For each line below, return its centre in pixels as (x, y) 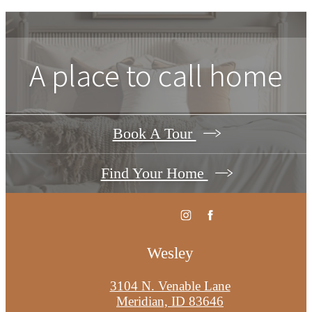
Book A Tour (154, 134)
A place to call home (156, 75)
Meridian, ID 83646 (170, 301)
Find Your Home (154, 173)
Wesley (170, 252)
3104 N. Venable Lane (170, 286)
